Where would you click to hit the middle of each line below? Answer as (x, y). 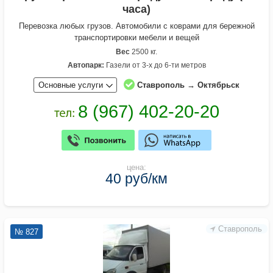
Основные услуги (71, 85)
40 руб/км (136, 179)
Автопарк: (86, 66)
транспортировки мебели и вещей (136, 38)
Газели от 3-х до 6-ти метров (155, 66)
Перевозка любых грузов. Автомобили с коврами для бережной (136, 26)
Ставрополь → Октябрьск (188, 85)
